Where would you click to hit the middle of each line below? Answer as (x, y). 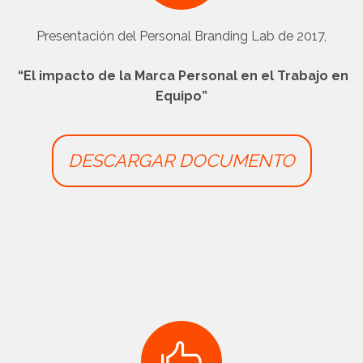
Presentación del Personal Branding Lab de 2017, (181, 36)
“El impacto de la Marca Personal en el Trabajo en (181, 76)
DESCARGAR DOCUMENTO (181, 160)
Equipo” (181, 96)
